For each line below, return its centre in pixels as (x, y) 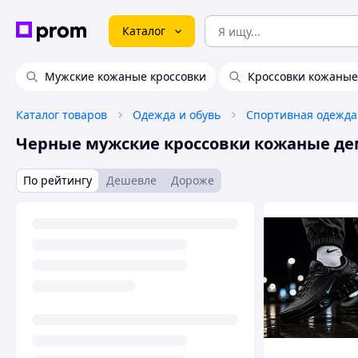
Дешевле (131, 180)
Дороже (193, 180)
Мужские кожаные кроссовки (125, 76)
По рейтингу (58, 180)
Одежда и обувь (177, 115)
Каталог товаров (62, 115)
